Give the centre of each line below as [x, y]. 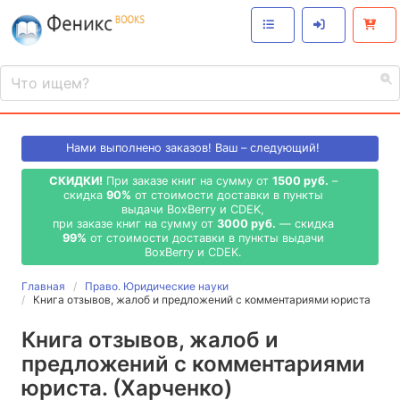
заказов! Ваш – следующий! [242, 148]
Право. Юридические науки [157, 287]
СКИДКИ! [75, 180]
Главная [43, 287]
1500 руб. [300, 180]
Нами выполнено [116, 148]
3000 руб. [246, 223]
